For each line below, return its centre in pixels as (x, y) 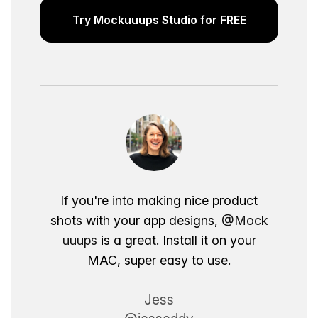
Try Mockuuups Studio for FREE (159, 20)
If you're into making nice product (159, 200)
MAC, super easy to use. (159, 260)
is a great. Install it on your (176, 240)
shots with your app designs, (136, 220)
